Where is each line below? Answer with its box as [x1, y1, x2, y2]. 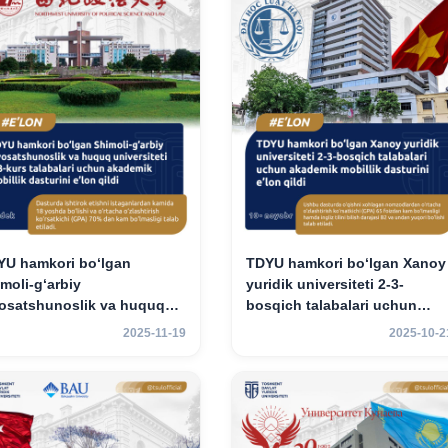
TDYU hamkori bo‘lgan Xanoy [245, 254, 446, 271]
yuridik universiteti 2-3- [245, 275, 404, 292]
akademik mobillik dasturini [245, 317, 434, 334]
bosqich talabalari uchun [245, 296, 417, 313]
